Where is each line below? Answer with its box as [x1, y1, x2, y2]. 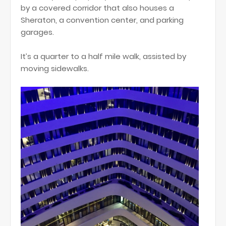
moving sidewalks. [21, 63, 89, 74]
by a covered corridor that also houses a [21, 3, 174, 13]
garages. [21, 27, 54, 37]
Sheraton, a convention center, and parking [21, 15, 184, 25]
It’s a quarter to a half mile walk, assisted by [21, 51, 186, 62]
